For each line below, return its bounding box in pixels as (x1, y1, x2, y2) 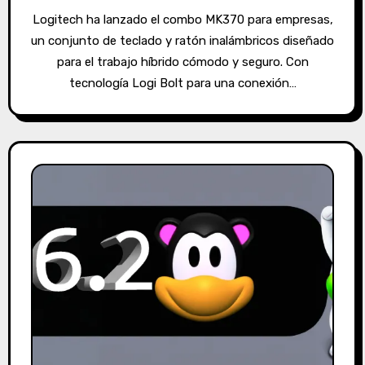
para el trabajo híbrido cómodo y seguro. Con (56, 54, 309, 69)
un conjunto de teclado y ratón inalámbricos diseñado (31, 33, 334, 48)
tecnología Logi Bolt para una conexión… (68, 75, 297, 90)
